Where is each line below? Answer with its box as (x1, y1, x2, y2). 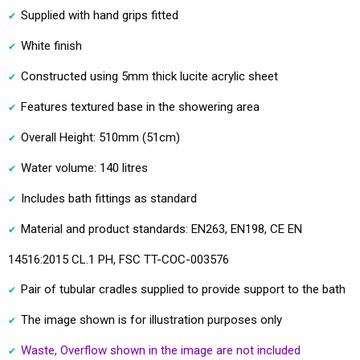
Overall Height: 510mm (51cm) (21, 130, 180, 145)
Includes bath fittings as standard (21, 191, 197, 207)
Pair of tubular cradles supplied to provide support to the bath (21, 282, 346, 297)
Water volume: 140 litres (21, 161, 148, 176)
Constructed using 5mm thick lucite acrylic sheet (21, 69, 278, 84)
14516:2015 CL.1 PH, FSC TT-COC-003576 (8, 252, 229, 268)
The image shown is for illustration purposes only (21, 313, 282, 328)
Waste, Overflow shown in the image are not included (21, 343, 301, 358)
